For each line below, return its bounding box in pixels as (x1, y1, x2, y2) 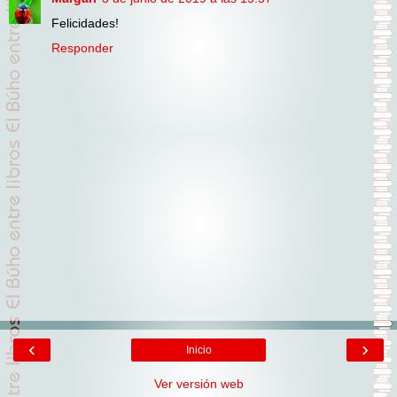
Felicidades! (51, 16, 119, 31)
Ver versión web (153, 376, 244, 391)
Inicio (185, 343, 212, 356)
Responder (51, 41, 113, 56)
